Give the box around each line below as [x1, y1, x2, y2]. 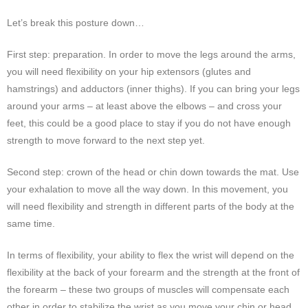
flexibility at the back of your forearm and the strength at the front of [7, 266, 300, 278]
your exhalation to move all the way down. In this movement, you [7, 183, 288, 195]
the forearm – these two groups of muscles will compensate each [7, 283, 289, 295]
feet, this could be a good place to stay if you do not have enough [7, 117, 291, 129]
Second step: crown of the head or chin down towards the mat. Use [7, 166, 299, 177]
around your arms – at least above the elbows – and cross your [7, 100, 282, 111]
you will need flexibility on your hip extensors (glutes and [7, 65, 251, 77]
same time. [7, 217, 55, 229]
